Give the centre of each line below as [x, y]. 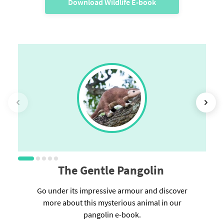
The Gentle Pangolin [112, 170]
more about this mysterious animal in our [112, 203]
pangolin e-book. [112, 215]
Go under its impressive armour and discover [112, 191]
